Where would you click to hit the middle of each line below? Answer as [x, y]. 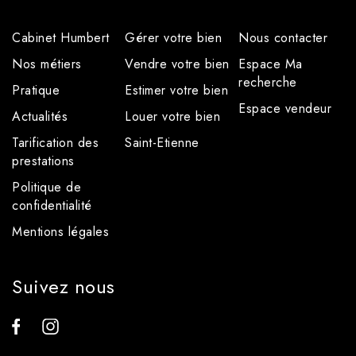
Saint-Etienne [162, 143]
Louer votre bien [172, 116]
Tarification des [55, 143]
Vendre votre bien [177, 64]
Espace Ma [271, 64]
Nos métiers [47, 64]
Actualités [40, 116]
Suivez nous [64, 286]
